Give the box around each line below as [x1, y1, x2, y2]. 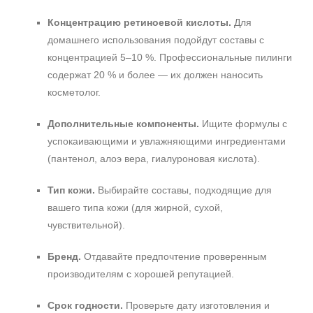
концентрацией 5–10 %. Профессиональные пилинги [48, 52, 292, 63]
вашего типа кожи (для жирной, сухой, [48, 202, 223, 213]
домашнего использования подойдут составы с [48, 34, 264, 45]
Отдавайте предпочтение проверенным [81, 251, 267, 262]
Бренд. [48, 251, 81, 262]
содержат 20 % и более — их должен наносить [48, 69, 263, 80]
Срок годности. [48, 300, 123, 311]
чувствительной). [48, 219, 125, 231]
